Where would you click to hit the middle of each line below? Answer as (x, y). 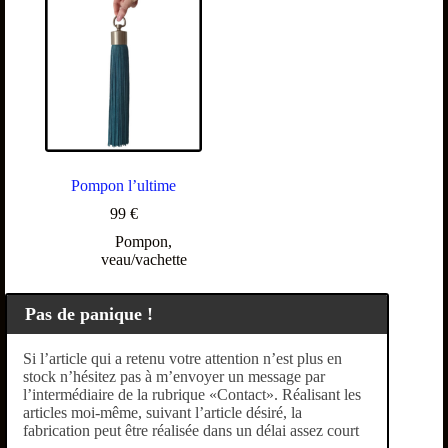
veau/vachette (143, 260)
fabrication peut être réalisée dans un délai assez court (191, 430)
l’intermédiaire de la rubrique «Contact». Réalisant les (192, 394)
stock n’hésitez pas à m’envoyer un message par (174, 376)
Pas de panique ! (88, 314)
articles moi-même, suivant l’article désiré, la (162, 412)
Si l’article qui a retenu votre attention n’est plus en (182, 358)
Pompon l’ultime (124, 186)
